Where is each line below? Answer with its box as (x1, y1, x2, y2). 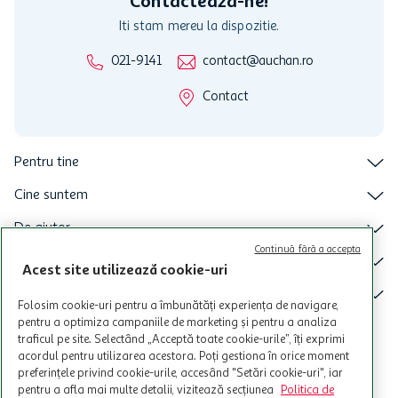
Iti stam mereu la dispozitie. (118, 20, 280, 34)
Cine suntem (14, 188, 88, 203)
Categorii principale (14, 287, 131, 301)
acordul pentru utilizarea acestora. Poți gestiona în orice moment (18, 350, 349, 362)
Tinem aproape (14, 254, 107, 268)
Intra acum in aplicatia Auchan (114, 325, 284, 338)
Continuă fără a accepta (254, 244, 362, 255)
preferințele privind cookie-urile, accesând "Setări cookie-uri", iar (18, 367, 343, 379)
